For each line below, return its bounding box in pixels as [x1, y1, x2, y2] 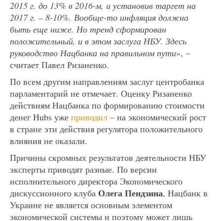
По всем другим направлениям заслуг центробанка [10, 75, 204, 87]
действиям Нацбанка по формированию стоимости [10, 99, 205, 111]
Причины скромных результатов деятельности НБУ [10, 151, 206, 163]
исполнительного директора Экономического [10, 175, 183, 187]
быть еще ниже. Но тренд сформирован [10, 23, 166, 35]
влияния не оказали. [10, 134, 87, 147]
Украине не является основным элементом [10, 198, 172, 211]
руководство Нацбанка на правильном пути [10, 46, 176, 59]
